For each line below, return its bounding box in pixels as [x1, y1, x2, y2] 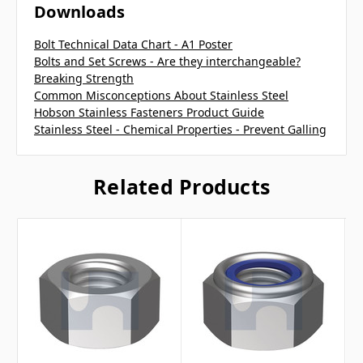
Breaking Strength [34, 70, 134, 87]
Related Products [93, 173, 270, 201]
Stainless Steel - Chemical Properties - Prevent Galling [34, 122, 327, 138]
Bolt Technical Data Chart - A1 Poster [34, 36, 233, 53]
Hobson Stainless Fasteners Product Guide [34, 105, 264, 121]
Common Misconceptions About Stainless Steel [34, 88, 288, 104]
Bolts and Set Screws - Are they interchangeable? [34, 53, 301, 70]
